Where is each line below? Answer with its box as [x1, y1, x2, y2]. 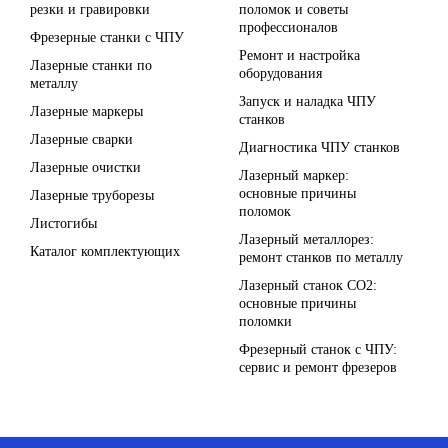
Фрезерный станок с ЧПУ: [238, 342, 397, 357]
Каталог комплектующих [30, 244, 180, 259]
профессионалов [238, 20, 338, 35]
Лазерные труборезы [30, 188, 154, 203]
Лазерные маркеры [30, 104, 143, 119]
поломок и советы [238, 2, 348, 17]
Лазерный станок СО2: [238, 278, 377, 293]
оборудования [238, 66, 322, 81]
